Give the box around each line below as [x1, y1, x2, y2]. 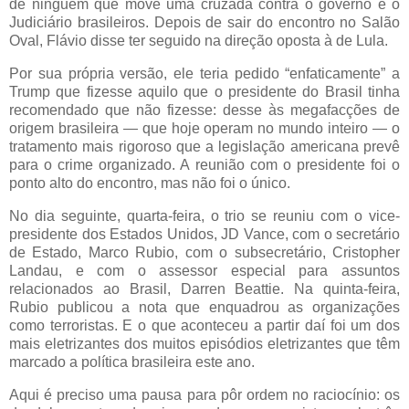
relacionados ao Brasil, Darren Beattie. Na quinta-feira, [9, 281, 400, 298]
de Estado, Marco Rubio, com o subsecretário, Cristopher [9, 245, 400, 261]
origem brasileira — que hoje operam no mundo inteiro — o [9, 121, 400, 137]
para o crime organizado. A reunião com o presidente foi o [9, 157, 400, 173]
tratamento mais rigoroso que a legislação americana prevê [9, 139, 400, 155]
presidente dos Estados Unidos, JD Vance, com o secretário [9, 226, 400, 243]
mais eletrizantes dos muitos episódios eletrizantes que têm [9, 336, 400, 352]
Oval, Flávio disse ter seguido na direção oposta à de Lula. [9, 33, 388, 49]
